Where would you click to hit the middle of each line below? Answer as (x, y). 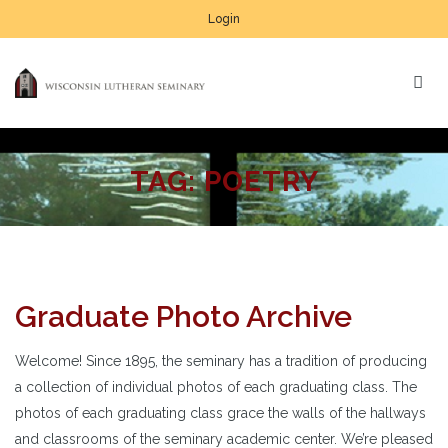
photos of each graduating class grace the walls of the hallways (220, 412)
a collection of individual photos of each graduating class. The (216, 386)
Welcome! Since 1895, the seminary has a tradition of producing (221, 360)
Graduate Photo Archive (183, 316)
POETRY (261, 181)
